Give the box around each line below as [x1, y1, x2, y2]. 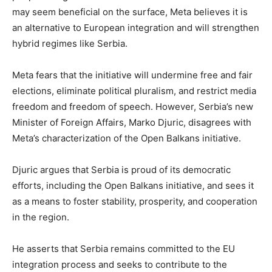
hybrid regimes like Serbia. [12, 37, 127, 49]
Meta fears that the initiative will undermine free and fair [12, 69, 253, 81]
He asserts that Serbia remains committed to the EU [12, 242, 235, 254]
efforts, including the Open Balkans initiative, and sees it [12, 179, 254, 191]
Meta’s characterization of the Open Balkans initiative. [12, 132, 241, 144]
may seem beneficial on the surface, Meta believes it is [12, 5, 248, 18]
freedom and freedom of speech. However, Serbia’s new [12, 100, 253, 112]
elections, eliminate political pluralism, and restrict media [12, 84, 256, 97]
